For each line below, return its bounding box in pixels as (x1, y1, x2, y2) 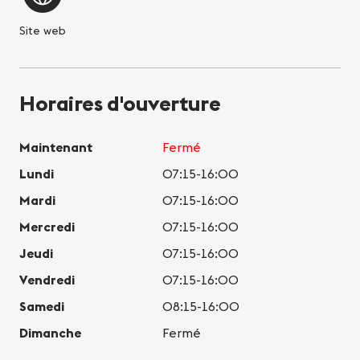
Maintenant (19, 139, 92, 156)
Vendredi (19, 272, 75, 288)
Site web (19, 23, 66, 39)
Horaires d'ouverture (19, 90, 221, 117)
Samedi (19, 298, 64, 315)
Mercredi (19, 219, 75, 235)
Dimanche (19, 325, 81, 342)
